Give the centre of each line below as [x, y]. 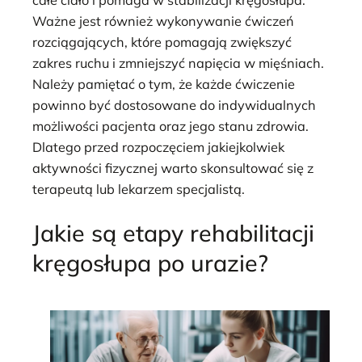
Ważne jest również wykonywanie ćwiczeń [163, 21]
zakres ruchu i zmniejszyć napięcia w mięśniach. [178, 63]
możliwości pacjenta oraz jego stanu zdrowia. [170, 126]
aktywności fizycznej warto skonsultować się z [173, 168]
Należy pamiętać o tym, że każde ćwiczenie [164, 84]
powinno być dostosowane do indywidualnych [174, 105]
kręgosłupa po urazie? [150, 263]
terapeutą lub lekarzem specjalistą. [139, 189]
